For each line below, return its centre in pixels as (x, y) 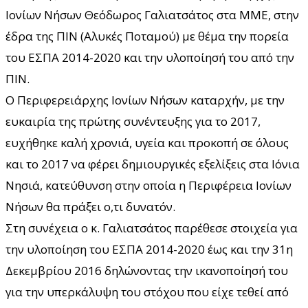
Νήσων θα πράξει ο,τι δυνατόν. (90, 206)
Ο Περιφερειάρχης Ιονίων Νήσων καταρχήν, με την (145, 100)
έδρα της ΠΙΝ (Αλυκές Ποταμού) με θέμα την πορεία (147, 36)
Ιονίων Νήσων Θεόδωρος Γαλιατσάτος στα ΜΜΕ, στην (152, 14)
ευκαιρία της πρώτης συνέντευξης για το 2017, (133, 121)
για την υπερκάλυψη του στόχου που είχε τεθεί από (147, 291)
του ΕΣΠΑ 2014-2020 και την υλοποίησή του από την (150, 57)
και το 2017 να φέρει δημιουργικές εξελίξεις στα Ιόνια (153, 164)
